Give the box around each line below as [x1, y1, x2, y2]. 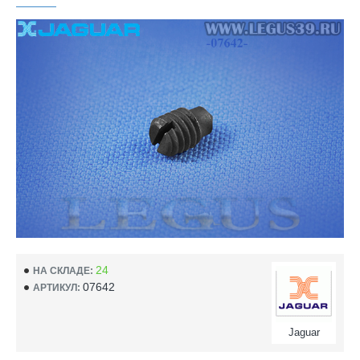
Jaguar [288, 326, 320, 338]
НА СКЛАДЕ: [33, 264, 93, 276]
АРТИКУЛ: [33, 281, 80, 293]
